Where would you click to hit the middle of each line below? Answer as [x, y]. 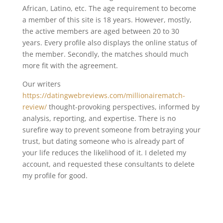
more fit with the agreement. [70, 65]
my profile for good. [55, 175]
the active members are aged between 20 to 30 [101, 31]
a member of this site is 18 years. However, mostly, [107, 20]
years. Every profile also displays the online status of [110, 43]
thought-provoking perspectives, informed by [123, 107]
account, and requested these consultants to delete [108, 164]
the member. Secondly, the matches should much [105, 54]
